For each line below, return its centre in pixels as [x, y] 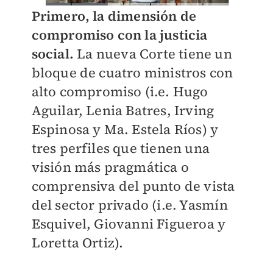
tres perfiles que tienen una [121, 148]
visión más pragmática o [110, 167]
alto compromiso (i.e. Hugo [120, 92]
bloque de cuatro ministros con [132, 73]
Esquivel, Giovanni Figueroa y [129, 224]
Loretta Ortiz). [77, 243]
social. [52, 54]
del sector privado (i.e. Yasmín [129, 205]
